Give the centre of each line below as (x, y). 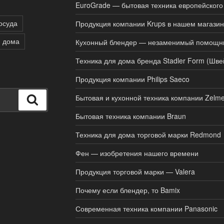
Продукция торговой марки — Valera (135, 171)
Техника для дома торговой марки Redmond (148, 134)
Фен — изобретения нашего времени (137, 153)
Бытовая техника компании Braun (130, 116)
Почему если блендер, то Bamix (127, 190)
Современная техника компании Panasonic (146, 208)
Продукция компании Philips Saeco (132, 79)
